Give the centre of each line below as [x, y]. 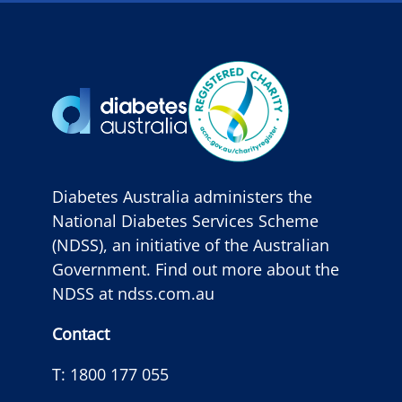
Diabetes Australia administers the [182, 196]
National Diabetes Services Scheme [185, 220]
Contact [81, 333]
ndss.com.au [166, 293]
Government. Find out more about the [196, 269]
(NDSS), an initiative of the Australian [191, 245]
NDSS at [85, 293]
